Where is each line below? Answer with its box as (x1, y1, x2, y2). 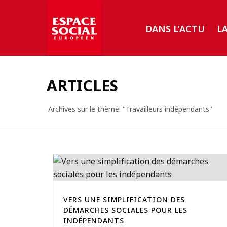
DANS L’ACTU (145, 22, 205, 35)
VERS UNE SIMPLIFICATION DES (63, 195, 185, 204)
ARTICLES (47, 75, 118, 96)
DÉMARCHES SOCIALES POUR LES (63, 205, 187, 215)
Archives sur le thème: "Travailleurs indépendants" (48, 104, 212, 114)
